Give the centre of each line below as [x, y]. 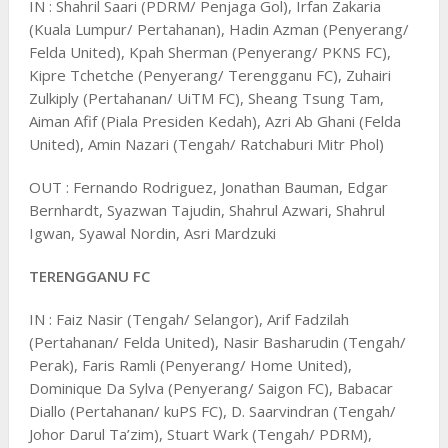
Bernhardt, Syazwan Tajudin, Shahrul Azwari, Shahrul [206, 209]
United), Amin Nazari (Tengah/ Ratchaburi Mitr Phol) [206, 143]
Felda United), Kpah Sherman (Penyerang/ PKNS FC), [209, 51]
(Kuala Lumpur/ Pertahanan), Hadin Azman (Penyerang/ [218, 28]
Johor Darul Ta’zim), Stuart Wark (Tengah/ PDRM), [200, 433]
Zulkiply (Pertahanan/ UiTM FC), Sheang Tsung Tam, [206, 97]
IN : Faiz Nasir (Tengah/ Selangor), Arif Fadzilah [188, 318]
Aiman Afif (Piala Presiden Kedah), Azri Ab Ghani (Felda [214, 120]
